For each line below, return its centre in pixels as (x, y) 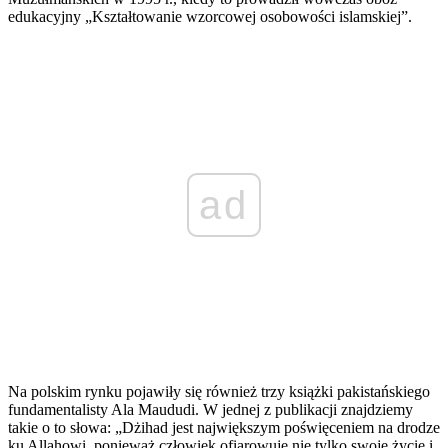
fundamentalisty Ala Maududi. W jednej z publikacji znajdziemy (210, 410)
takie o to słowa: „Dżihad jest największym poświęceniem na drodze (224, 428)
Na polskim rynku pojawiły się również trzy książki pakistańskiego (219, 392)
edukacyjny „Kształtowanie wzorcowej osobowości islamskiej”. (210, 17)
